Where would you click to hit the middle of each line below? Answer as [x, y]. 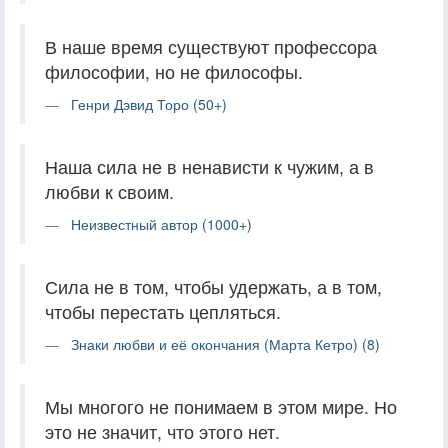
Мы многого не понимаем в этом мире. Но [221, 406]
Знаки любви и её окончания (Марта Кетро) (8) [225, 343]
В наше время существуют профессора [211, 46]
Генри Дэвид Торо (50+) [149, 103]
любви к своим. [109, 191]
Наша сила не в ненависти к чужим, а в [209, 166]
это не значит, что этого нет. [162, 431]
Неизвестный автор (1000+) [161, 223]
